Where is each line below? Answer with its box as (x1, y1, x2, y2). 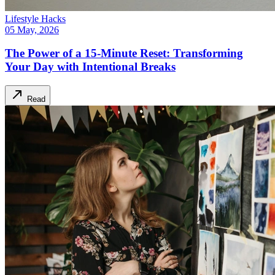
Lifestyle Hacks (5, 13, 66, 24)
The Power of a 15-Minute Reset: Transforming (5, 47, 243, 60)
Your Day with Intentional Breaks (5, 60, 176, 74)
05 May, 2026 (5, 24, 59, 35)
